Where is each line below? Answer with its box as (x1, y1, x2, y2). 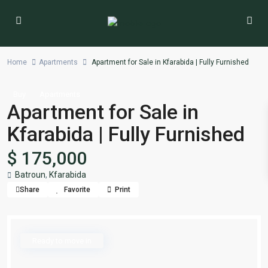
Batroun (15, 170, 45, 179)
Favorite (64, 185, 90, 194)
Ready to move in (32, 236, 92, 245)
